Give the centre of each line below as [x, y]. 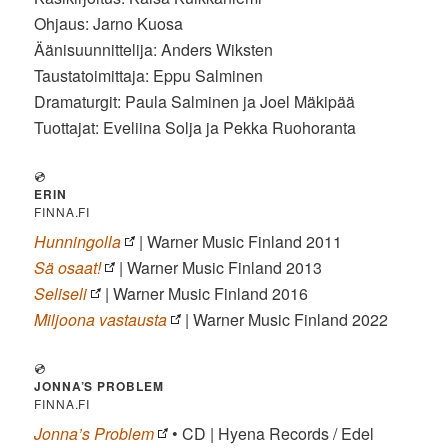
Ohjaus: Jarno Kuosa [109, 24]
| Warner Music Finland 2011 [241, 242]
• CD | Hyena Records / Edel [271, 434]
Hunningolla [78, 242]
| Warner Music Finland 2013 [219, 268]
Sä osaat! [68, 268]
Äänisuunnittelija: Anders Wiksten [154, 50]
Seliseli [61, 294]
